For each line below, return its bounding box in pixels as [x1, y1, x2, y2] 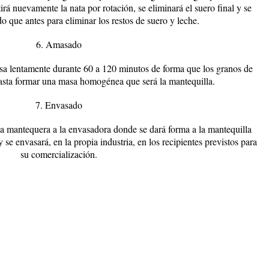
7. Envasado [35, 98, 82, 111]
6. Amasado [35, 38, 82, 50]
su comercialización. [20, 148, 97, 160]
